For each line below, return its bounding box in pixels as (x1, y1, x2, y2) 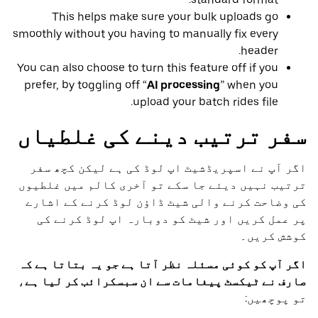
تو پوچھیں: (245, 292, 307, 306)
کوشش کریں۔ (240, 229, 307, 243)
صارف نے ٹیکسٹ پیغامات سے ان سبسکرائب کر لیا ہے (25, 275, 307, 289)
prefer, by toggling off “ (24, 77, 147, 92)
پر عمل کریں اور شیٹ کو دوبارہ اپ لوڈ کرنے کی (37, 212, 307, 226)
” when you (220, 77, 278, 92)
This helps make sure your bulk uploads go (52, 9, 278, 23)
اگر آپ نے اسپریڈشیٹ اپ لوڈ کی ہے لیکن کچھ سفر (30, 161, 307, 175)
